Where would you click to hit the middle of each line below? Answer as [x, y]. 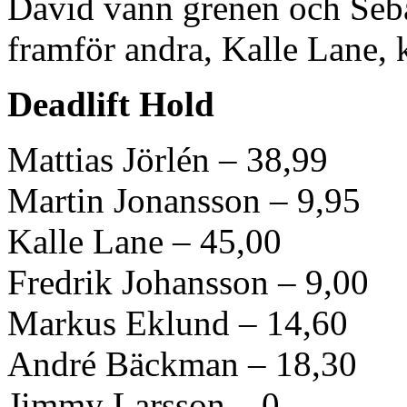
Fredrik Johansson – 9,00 [188, 282]
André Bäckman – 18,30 [182, 363]
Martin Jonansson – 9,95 [184, 200]
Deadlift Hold [111, 104]
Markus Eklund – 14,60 [178, 323]
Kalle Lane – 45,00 [144, 241]
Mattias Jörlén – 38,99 [168, 159]
